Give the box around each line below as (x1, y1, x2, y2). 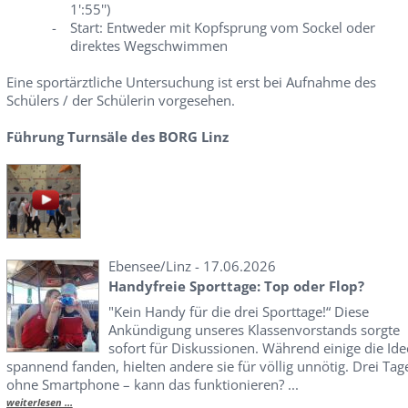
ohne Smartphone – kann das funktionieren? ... (5, 375, 299, 393)
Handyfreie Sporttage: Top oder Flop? (107, 277, 364, 295)
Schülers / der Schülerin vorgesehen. (5, 91, 235, 109)
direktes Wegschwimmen (69, 36, 228, 55)
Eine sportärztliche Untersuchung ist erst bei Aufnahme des (5, 73, 376, 91)
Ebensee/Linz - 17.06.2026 (107, 257, 276, 275)
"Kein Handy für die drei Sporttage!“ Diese (107, 302, 369, 321)
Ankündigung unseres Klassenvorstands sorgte (107, 321, 400, 339)
